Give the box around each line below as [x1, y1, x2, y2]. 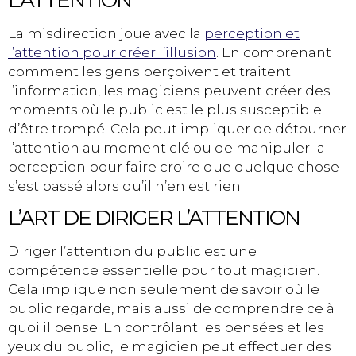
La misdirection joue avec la [8, 25, 204, 42]
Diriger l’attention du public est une [8, 243, 257, 260]
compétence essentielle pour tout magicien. [8, 262, 319, 279]
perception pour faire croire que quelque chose [8, 159, 339, 176]
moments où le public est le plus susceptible [8, 102, 322, 118]
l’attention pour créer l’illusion [8, 44, 216, 61]
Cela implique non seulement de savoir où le [8, 281, 319, 298]
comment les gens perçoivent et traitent [8, 64, 291, 80]
